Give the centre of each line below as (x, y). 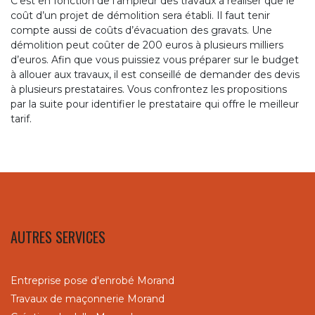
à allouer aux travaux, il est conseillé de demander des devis (155, 74)
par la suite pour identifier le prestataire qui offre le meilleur (155, 104)
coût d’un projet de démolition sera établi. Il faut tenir (140, 15)
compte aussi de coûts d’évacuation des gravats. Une (141, 30)
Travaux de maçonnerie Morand (88, 298)
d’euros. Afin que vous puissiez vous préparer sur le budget (155, 59)
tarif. (21, 118)
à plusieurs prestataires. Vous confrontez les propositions (149, 89)
